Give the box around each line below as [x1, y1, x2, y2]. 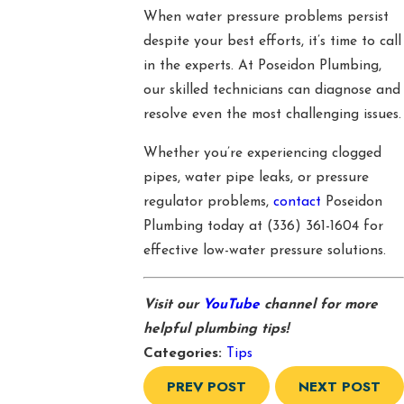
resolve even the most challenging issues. [142, 107, 401, 123]
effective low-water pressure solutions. [142, 243, 386, 258]
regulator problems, [142, 194, 273, 209]
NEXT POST [298, 375, 381, 397]
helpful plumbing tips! [142, 321, 289, 336]
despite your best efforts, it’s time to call [142, 34, 401, 50]
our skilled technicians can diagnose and [142, 83, 400, 98]
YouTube [202, 297, 260, 312]
